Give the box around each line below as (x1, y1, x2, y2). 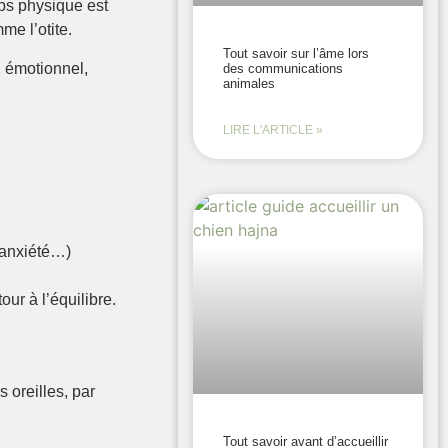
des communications (223, 61, 344, 76)
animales (223, 76, 276, 91)
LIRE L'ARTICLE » (223, 123, 324, 137)
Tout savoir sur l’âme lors (223, 46, 370, 61)
